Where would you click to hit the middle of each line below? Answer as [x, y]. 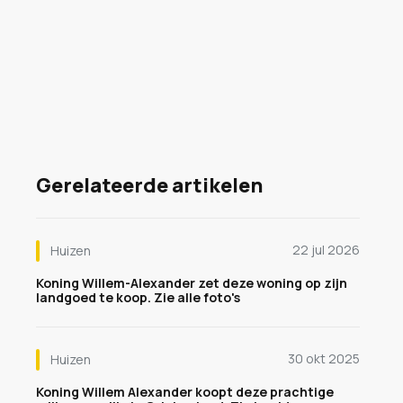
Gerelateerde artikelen [150, 185]
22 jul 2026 [326, 250]
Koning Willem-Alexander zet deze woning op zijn [192, 283]
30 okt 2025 [324, 358]
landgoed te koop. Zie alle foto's [138, 297]
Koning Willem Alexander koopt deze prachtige [185, 392]
